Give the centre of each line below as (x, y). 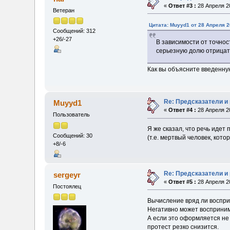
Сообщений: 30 (73, 135)
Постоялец (67, 186)
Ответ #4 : (183, 110)
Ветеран (64, 10)
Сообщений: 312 (74, 31)
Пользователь (72, 115)
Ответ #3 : (183, 5)
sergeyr (67, 175)
